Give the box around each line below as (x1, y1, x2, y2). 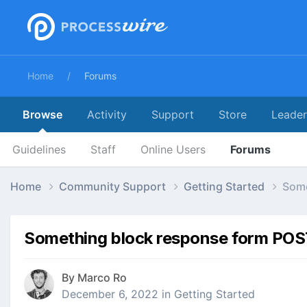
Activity (87, 108, 127, 121)
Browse (23, 108, 62, 121)
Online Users (140, 143, 206, 156)
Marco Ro (77, 271, 127, 285)
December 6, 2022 (62, 287, 158, 302)
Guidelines (12, 143, 66, 156)
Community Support (59, 179, 169, 193)
